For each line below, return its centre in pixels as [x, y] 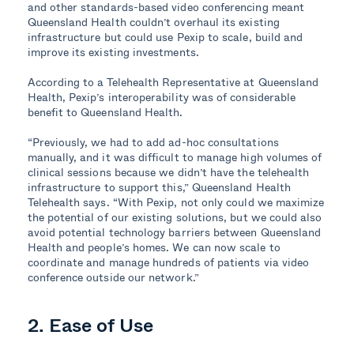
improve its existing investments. [113, 52]
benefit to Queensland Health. [105, 112]
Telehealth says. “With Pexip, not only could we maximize [176, 202]
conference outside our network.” [113, 277]
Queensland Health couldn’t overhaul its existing [153, 22]
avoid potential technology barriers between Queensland [174, 232]
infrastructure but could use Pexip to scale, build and [165, 37]
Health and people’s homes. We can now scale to [154, 247]
